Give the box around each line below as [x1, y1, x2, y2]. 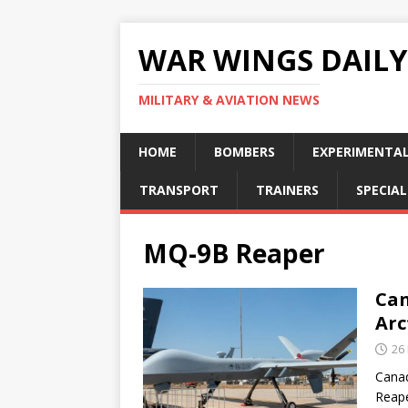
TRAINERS [256, 181, 319, 199]
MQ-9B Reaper [143, 236, 325, 270]
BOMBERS [214, 143, 275, 160]
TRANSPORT [139, 181, 219, 199]
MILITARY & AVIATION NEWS [138, 91, 320, 108]
